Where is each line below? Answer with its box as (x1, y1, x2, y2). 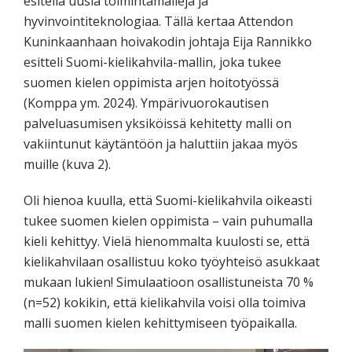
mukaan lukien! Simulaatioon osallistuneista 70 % (24, 273, 313, 291)
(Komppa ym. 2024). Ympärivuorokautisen (24, 93, 269, 112)
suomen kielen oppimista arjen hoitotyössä (24, 73, 279, 91)
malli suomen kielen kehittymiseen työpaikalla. (24, 313, 297, 332)
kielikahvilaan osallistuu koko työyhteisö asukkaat (24, 252, 320, 270)
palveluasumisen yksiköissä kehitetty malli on (24, 114, 291, 132)
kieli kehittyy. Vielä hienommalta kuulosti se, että (24, 232, 310, 250)
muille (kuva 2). (24, 155, 111, 173)
